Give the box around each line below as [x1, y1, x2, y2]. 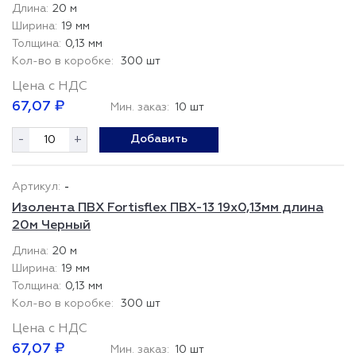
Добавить [130, 133, 188, 145]
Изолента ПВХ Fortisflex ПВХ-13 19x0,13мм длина [12, 202, 323, 215]
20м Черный [12, 219, 91, 232]
